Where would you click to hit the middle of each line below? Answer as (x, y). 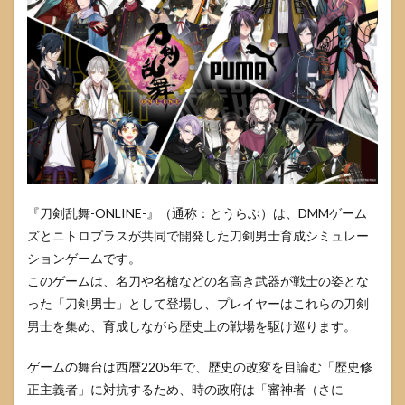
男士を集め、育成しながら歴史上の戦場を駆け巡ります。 (192, 325)
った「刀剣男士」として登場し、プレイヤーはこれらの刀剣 (198, 303)
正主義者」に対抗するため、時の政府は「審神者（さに (185, 389)
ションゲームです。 (84, 258)
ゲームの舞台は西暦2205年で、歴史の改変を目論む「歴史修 (200, 366)
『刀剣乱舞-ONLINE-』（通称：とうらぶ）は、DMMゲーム (197, 212)
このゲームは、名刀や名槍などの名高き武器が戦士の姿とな (198, 280)
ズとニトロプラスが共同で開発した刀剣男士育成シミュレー (198, 235)
